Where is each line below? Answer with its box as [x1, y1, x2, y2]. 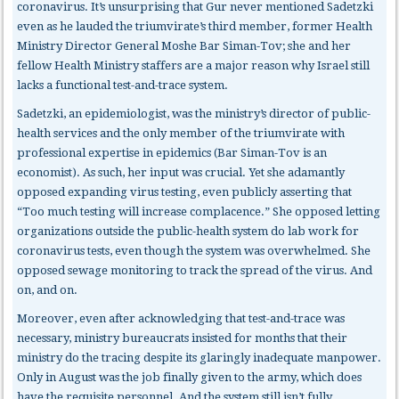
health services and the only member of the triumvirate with [17, 126, 346, 140]
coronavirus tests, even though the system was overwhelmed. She [17, 243, 371, 257]
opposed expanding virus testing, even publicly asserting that [17, 184, 353, 199]
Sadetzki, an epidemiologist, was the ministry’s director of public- [17, 106, 371, 120]
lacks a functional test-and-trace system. [17, 77, 229, 92]
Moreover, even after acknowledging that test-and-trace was [17, 311, 346, 325]
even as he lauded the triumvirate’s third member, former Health [17, 19, 373, 33]
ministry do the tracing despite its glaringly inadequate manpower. [17, 350, 382, 364]
